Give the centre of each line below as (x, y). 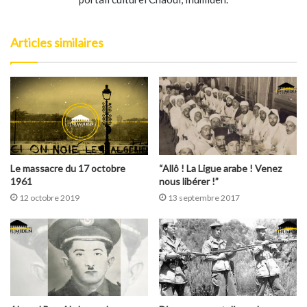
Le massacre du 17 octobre (68, 168)
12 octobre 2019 (49, 197)
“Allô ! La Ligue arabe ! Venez (220, 168)
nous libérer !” (189, 181)
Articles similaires (57, 43)
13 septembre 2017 (204, 197)
